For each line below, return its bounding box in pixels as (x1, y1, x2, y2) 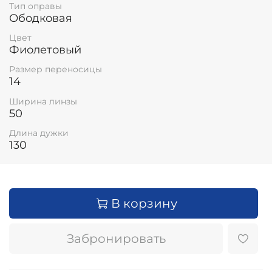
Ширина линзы (9, 95, 77, 107)
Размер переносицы (9, 64, 102, 75)
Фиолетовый (9, 43, 81, 57)
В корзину (111, 196, 177, 211)
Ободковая (9, 12, 72, 25)
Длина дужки (9, 127, 69, 138)
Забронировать (66, 231, 166, 246)
